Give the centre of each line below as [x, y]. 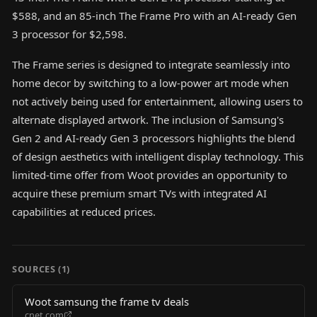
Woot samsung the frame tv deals [107, 301]
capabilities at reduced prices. [84, 211]
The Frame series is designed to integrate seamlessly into [151, 64]
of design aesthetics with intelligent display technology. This [158, 156]
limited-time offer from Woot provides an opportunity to [150, 174]
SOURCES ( [37, 269]
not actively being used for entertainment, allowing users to [157, 101]
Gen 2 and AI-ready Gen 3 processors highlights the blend [154, 138]
